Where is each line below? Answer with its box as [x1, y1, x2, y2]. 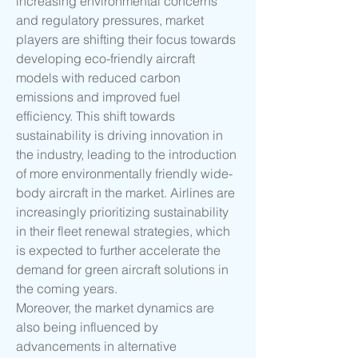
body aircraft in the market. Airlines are [16, 185, 235, 201]
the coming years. [16, 280, 117, 297]
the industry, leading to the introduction [16, 146, 237, 163]
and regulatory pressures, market [16, 12, 204, 29]
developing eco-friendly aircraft [16, 50, 195, 67]
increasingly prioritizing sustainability [16, 204, 229, 221]
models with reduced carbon [16, 70, 181, 86]
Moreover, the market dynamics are [16, 300, 214, 316]
